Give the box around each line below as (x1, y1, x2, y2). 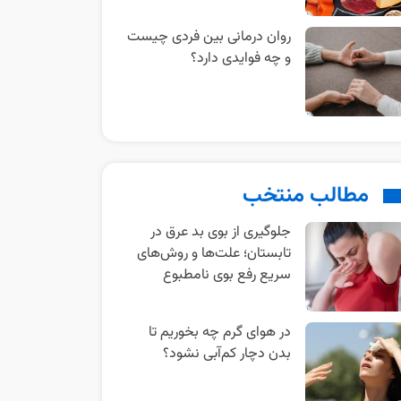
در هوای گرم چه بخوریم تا (148, 321, 291, 344)
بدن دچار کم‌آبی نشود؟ (162, 343, 291, 365)
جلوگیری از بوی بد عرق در (149, 221, 291, 243)
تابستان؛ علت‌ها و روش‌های (136, 243, 291, 265)
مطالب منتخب (243, 179, 369, 213)
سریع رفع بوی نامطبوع (162, 264, 291, 286)
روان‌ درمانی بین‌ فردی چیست (126, 26, 291, 48)
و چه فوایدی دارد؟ (190, 47, 291, 70)
